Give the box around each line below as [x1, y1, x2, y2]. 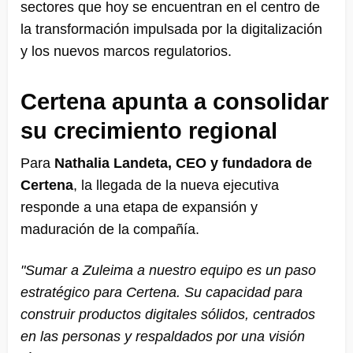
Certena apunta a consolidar [20, 88, 329, 114]
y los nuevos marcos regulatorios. [20, 43, 232, 59]
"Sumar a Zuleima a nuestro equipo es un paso [20, 262, 316, 278]
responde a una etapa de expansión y [20, 199, 258, 215]
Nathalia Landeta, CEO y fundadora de [54, 154, 312, 171]
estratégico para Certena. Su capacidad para [20, 284, 303, 300]
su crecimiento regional [20, 117, 277, 143]
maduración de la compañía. [20, 221, 199, 237]
